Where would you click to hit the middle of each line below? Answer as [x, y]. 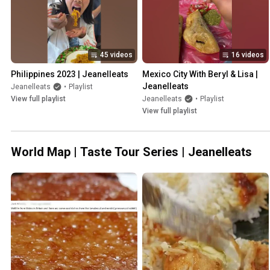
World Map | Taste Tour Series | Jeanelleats [131, 152]
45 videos [116, 55]
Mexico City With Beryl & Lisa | [200, 74]
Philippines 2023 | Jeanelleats [70, 74]
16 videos [248, 55]
